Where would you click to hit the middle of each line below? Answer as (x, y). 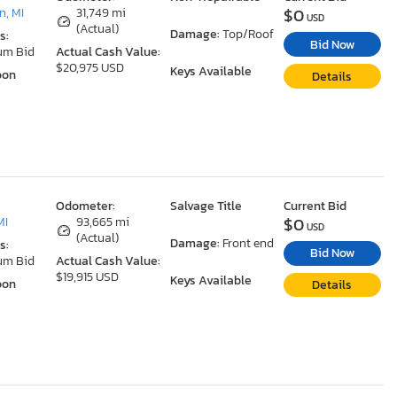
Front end (248, 243)
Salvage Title (206, 206)
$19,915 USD (88, 276)
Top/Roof (248, 35)
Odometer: (86, 206)
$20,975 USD (90, 68)
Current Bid (315, 205)
